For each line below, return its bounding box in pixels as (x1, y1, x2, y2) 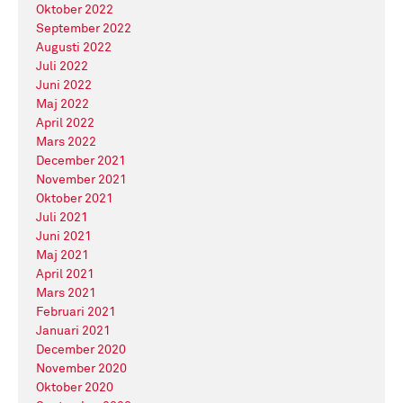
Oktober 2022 (36, 4, 113, 16)
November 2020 (36, 363, 127, 375)
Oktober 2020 (36, 381, 113, 394)
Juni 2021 (36, 230, 92, 243)
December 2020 (36, 344, 126, 356)
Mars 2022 (36, 136, 96, 148)
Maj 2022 (36, 98, 89, 111)
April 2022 (36, 117, 94, 130)
